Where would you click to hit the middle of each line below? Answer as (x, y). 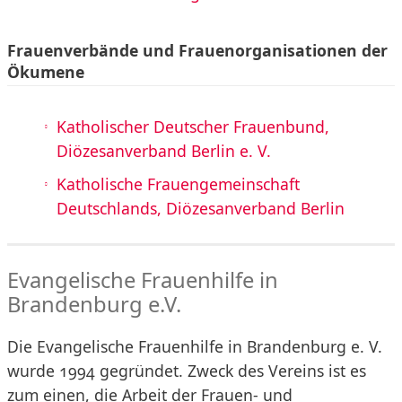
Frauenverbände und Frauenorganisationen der (197, 50)
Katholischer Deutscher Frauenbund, (193, 127)
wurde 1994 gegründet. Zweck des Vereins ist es (187, 371)
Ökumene (46, 71)
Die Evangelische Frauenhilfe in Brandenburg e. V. (195, 347)
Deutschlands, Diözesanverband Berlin (201, 209)
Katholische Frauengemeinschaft (178, 184)
